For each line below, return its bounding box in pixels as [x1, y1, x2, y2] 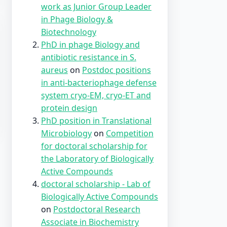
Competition [105, 127, 154, 139]
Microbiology [41, 127, 92, 139]
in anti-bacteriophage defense [41, 77, 157, 88]
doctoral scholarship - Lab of [41, 178, 150, 190]
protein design [41, 102, 97, 113]
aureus [41, 64, 68, 75]
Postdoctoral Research [53, 203, 140, 215]
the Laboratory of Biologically [41, 153, 154, 164]
